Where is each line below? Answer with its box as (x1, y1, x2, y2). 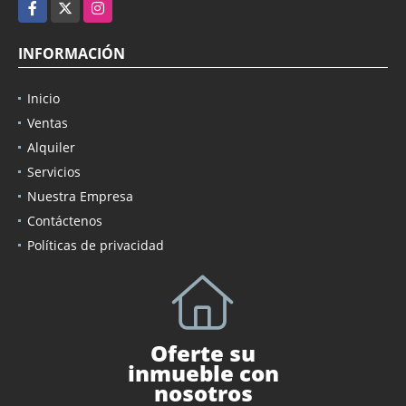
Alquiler (27, 138, 75, 156)
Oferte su (150, 337, 256, 368)
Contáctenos (27, 211, 102, 229)
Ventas (27, 113, 68, 131)
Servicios (27, 162, 81, 180)
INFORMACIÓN (18, 43, 125, 63)
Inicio (27, 89, 60, 107)
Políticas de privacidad (27, 236, 164, 254)
